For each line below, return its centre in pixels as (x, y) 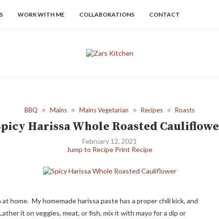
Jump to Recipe (90, 149)
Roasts (185, 110)
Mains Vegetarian (104, 110)
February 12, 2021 (109, 141)
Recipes (152, 110)
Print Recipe (134, 149)
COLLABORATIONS (107, 14)
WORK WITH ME (41, 14)
